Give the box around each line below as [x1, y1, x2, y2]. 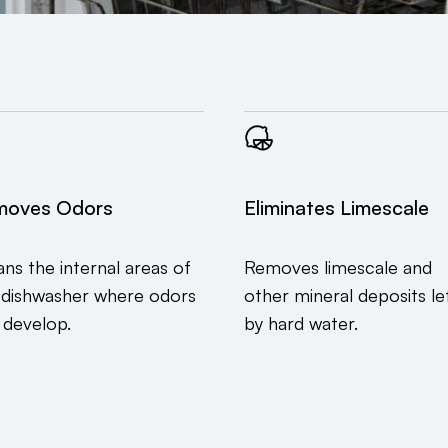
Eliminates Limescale [244, 195, 429, 221]
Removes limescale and [244, 256, 432, 279]
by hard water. [244, 312, 358, 335]
